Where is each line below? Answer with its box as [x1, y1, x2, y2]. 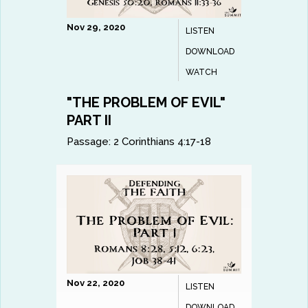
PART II [67, 112, 112, 129]
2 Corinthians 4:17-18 [113, 135, 212, 148]
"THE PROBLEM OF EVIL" [67, 94, 226, 111]
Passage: [67, 135, 111, 148]
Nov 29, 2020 [67, 22, 126, 33]
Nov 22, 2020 [67, 277, 125, 288]
